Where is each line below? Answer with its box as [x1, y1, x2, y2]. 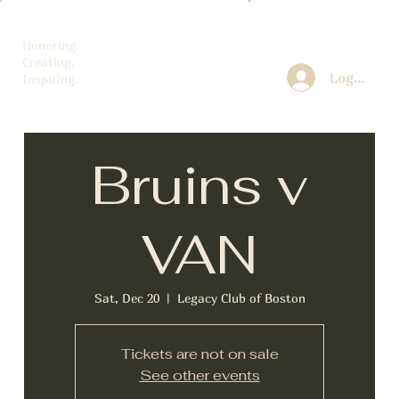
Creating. [21, 54, 75, 70]
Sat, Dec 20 [94, 289, 159, 305]
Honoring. [21, 37, 79, 53]
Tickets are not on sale [120, 344, 279, 363]
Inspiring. [21, 71, 78, 87]
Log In [330, 69, 373, 85]
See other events [139, 365, 260, 385]
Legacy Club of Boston [176, 289, 305, 305]
